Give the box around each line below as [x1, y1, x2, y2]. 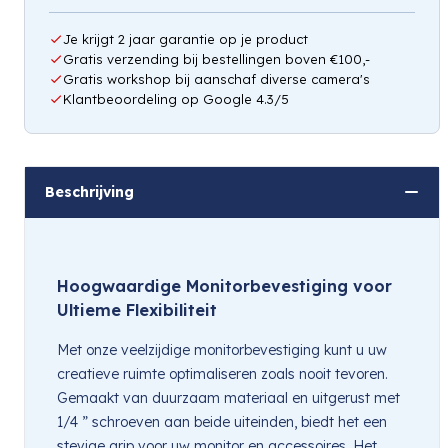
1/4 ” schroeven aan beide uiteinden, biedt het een [57, 412, 387, 431]
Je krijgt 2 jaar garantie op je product [63, 30, 308, 47]
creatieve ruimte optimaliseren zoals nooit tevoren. [57, 364, 388, 383]
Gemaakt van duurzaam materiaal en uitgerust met [57, 388, 400, 407]
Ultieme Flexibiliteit [57, 299, 217, 320]
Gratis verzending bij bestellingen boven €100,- [63, 50, 370, 67]
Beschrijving [45, 182, 134, 201]
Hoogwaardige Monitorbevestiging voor [57, 275, 392, 296]
